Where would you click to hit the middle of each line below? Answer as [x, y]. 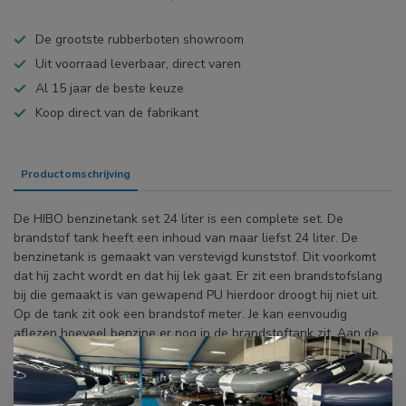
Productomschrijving [76, 174]
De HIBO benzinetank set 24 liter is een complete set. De [179, 219]
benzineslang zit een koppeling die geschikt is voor [160, 353]
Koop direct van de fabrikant [117, 113]
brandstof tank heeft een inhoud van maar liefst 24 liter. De [186, 238]
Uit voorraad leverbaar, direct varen [138, 64]
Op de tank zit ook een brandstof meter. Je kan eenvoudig [180, 314]
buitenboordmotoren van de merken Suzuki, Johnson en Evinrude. [201, 372]
